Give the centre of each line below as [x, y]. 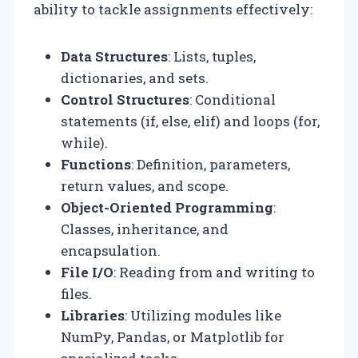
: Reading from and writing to [214, 272]
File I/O [87, 272]
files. [76, 293]
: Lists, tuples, [212, 56]
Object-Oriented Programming [167, 207]
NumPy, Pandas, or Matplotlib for [173, 336]
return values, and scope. [145, 185]
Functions [96, 164]
